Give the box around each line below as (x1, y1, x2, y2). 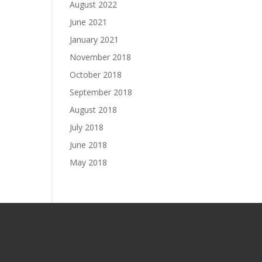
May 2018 (70, 156, 108, 168)
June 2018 (70, 139, 108, 150)
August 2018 (70, 104, 118, 115)
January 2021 (70, 33, 119, 45)
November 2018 (70, 51, 132, 63)
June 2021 (70, 16, 108, 27)
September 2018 (70, 86, 133, 98)
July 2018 (70, 121, 104, 133)
